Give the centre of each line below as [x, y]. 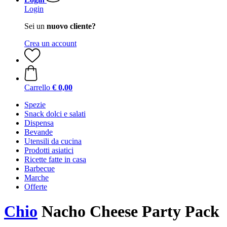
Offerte [36, 187]
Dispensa [39, 123]
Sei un [35, 26]
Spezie [35, 105]
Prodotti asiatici [49, 150]
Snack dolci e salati [55, 114]
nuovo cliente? [71, 26]
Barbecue [40, 168]
